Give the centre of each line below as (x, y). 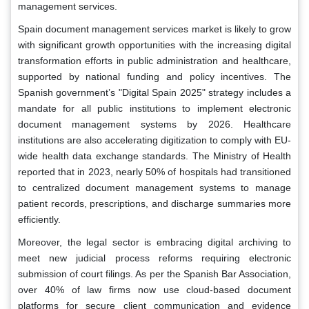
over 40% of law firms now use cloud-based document (154, 289)
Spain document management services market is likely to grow (154, 29)
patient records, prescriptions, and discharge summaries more (154, 203)
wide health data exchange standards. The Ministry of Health (154, 156)
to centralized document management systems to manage (154, 187)
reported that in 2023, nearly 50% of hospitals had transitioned (154, 171)
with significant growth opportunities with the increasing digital (154, 44)
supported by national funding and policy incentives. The (154, 76)
